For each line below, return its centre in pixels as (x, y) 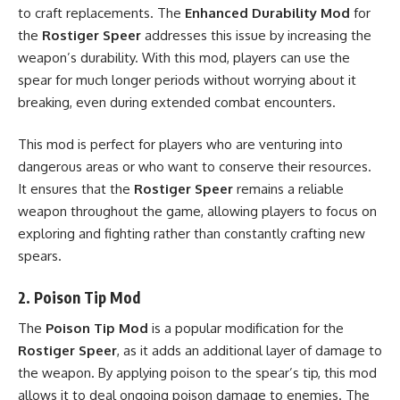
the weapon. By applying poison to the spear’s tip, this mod (197, 373)
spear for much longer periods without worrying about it (187, 79)
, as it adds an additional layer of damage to (250, 350)
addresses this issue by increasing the (256, 35)
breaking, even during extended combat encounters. (177, 102)
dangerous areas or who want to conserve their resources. (195, 167)
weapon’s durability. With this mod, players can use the (184, 57)
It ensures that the (76, 189)
